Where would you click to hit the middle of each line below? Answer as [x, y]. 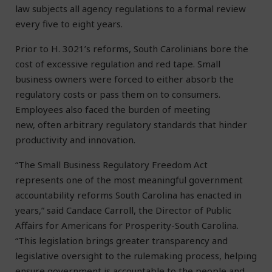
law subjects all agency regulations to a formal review [131, 9]
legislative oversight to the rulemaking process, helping [136, 256]
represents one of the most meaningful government [129, 180]
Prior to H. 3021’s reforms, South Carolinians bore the [132, 49]
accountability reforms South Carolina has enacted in [128, 195]
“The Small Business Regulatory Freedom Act [111, 165]
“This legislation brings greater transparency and [121, 241]
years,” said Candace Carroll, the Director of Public [123, 210]
